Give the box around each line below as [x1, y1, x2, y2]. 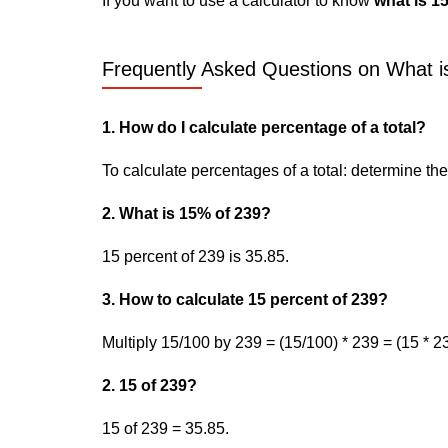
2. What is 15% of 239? [102, 205, 271, 222]
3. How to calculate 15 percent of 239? [102, 291, 388, 308]
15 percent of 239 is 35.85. [102, 248, 289, 265]
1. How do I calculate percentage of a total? [102, 119, 426, 136]
